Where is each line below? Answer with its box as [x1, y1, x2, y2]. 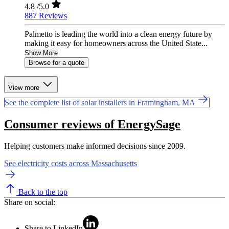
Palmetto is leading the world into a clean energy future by [25, 30, 212, 39]
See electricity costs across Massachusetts [4, 158, 137, 168]
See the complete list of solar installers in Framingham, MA [5, 98, 197, 107]
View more [8, 84, 41, 92]
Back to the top [16, 187, 67, 196]
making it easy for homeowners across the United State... [25, 39, 208, 48]
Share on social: [4, 197, 55, 207]
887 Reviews [25, 11, 67, 20]
